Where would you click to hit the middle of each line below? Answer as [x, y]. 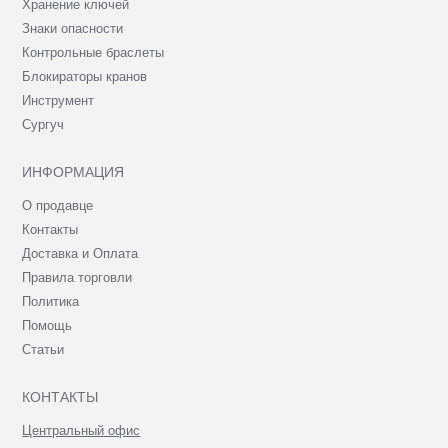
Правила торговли [77, 277]
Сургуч [43, 124]
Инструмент [58, 100]
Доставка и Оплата [80, 253]
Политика [51, 301]
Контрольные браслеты [93, 52]
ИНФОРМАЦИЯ [73, 171]
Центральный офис [81, 430]
